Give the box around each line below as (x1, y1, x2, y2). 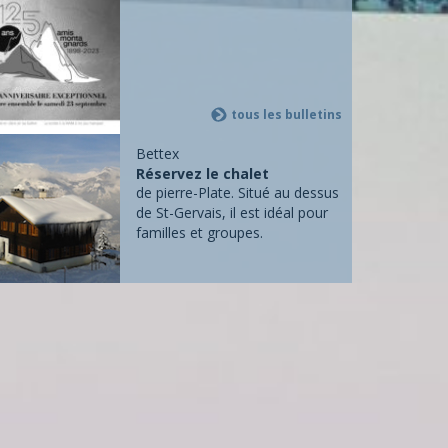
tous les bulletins (231, 106, 342, 124)
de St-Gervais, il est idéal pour (136, 203, 329, 223)
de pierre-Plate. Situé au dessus (136, 183, 340, 203)
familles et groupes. (136, 223, 264, 243)
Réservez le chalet (136, 164, 270, 184)
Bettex (136, 144, 180, 164)
